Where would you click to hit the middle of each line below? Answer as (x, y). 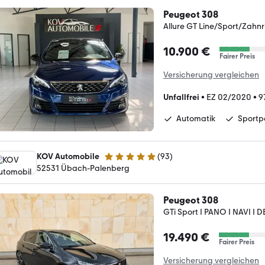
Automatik (196, 119)
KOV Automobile (68, 156)
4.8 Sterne (122, 161)
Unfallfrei (181, 97)
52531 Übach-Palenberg (83, 168)
